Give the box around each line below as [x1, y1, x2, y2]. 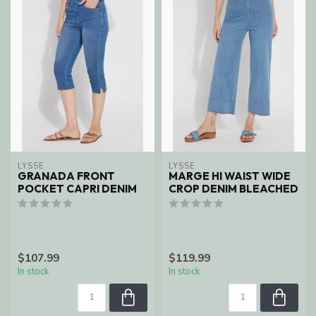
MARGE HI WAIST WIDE [169, 169, 291, 183]
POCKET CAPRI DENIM [18, 182, 137, 196]
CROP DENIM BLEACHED [169, 182, 298, 196]
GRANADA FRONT [18, 169, 115, 183]
